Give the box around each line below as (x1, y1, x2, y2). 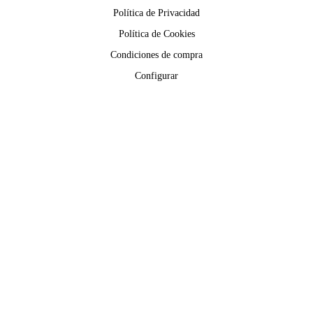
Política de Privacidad (113, 7, 200, 18)
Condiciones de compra (110, 49, 203, 60)
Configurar (135, 70, 178, 81)
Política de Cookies (118, 28, 195, 39)
